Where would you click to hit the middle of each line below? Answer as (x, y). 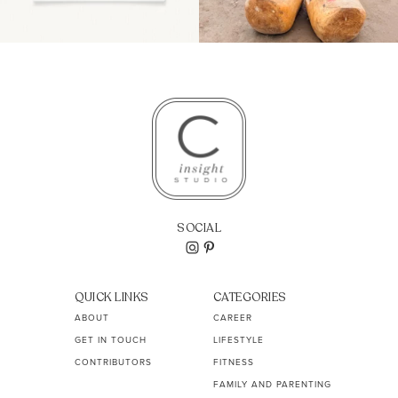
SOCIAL (199, 228)
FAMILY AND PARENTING (272, 384)
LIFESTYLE (238, 339)
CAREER (232, 317)
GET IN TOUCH (111, 339)
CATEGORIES (250, 297)
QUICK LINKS (112, 297)
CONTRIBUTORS (114, 362)
